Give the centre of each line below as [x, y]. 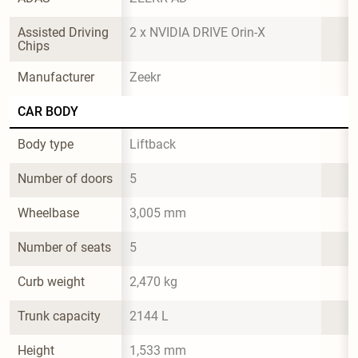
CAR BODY [48, 111]
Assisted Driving [65, 32]
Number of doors [65, 178]
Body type [46, 144]
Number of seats [64, 247]
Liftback [153, 144]
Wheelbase [48, 213]
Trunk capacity [59, 316]
